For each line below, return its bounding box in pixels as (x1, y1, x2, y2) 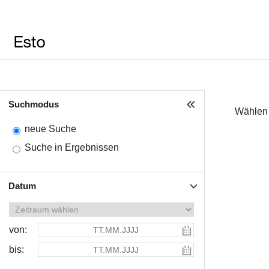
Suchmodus (8, 99, 59, 109)
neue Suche (25, 124, 76, 134)
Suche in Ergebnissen (25, 142, 119, 153)
